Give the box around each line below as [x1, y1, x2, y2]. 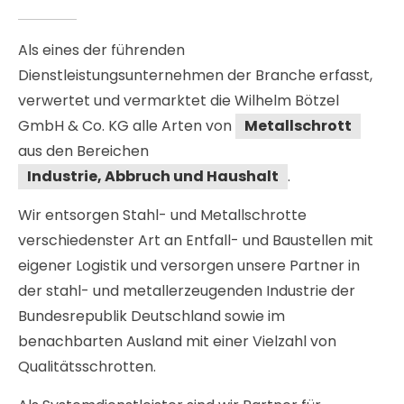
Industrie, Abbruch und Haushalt [27, 166, 280, 188]
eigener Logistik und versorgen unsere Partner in [18, 255, 361, 277]
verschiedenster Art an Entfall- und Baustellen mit [18, 230, 374, 252]
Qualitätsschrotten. [18, 356, 157, 378]
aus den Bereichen [18, 141, 150, 162]
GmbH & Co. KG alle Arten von [18, 115, 236, 137]
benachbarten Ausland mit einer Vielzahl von [18, 331, 337, 353]
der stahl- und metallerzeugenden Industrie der [18, 280, 356, 302]
